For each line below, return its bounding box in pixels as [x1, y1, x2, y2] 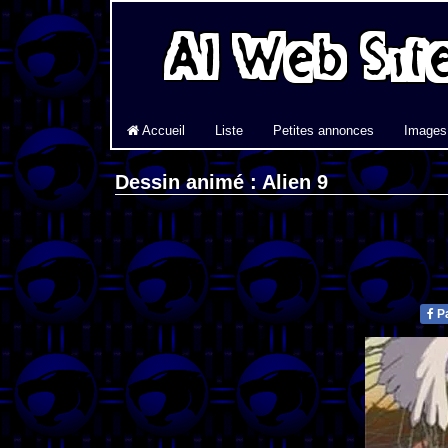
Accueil [139, 123, 185, 138]
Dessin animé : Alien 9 [115, 171, 328, 194]
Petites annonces [273, 123, 374, 138]
